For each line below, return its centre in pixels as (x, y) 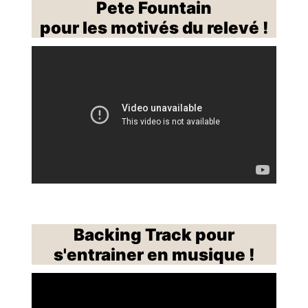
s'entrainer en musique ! (154, 254)
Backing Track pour (154, 234)
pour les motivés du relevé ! (154, 27)
